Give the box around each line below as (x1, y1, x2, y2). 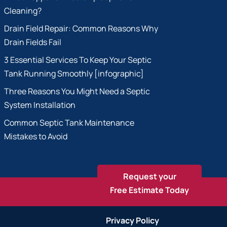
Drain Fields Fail (4, 36, 62, 48)
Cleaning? (4, 5, 42, 16)
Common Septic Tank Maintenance (4, 117, 135, 128)
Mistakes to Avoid (4, 131, 68, 142)
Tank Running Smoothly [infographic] (4, 68, 144, 79)
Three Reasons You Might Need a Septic (4, 86, 150, 97)
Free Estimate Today (110, 184, 189, 196)
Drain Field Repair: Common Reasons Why (4, 23, 159, 34)
